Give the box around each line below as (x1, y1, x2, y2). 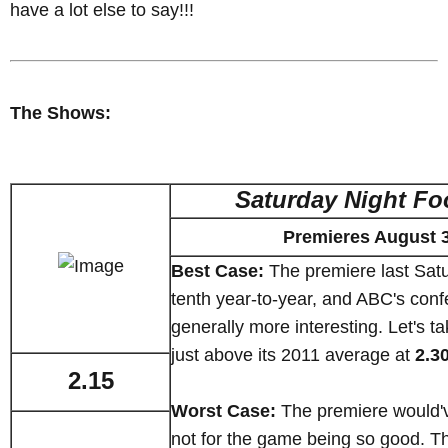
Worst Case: (171, 401, 276, 422)
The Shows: (10, 103, 111, 124)
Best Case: (171, 261, 264, 282)
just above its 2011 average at (171, 345, 415, 366)
